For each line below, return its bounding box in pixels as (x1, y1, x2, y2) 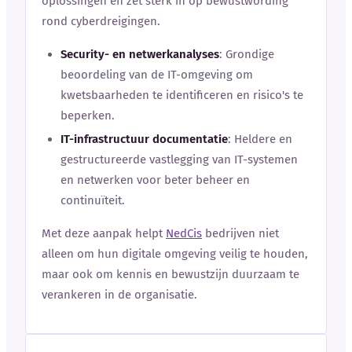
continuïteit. (60, 192, 125, 207)
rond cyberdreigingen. (42, 13, 160, 28)
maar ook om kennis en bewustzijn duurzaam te (42, 266, 299, 281)
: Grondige (219, 46, 274, 61)
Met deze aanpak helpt (42, 225, 166, 240)
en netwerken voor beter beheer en (60, 172, 250, 187)
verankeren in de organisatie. (42, 287, 197, 302)
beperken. (60, 108, 115, 123)
